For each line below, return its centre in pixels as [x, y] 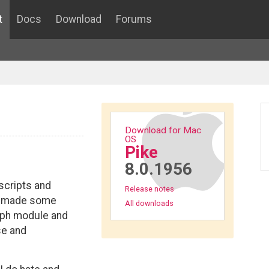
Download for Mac [163, 130]
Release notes [149, 189]
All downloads [149, 203]
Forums [134, 19]
